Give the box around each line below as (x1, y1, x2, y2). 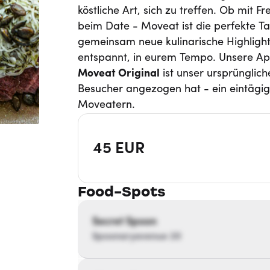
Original (118, 68, 160, 80)
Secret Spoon (92, 216, 157, 228)
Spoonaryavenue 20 (92, 232, 181, 242)
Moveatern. (77, 99, 135, 111)
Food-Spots (77, 183, 166, 201)
